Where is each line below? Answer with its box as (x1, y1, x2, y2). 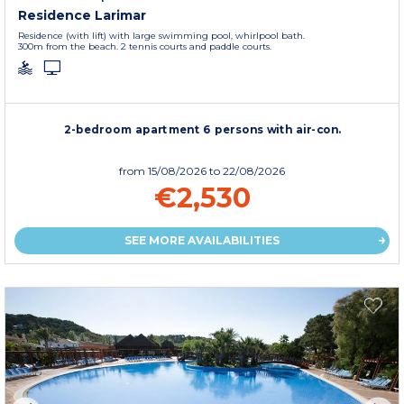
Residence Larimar (18, 6, 146, 23)
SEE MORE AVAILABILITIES (124, 233, 280, 247)
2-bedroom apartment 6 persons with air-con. (63, 122, 342, 136)
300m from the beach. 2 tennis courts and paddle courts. (18, 40, 271, 52)
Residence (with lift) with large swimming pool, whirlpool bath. (18, 29, 305, 41)
